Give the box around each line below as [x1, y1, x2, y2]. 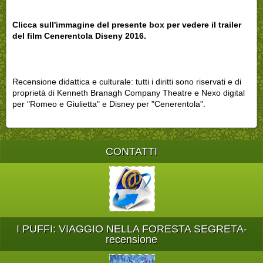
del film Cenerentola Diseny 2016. [12, 31, 146, 41]
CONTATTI [106, 145, 157, 157]
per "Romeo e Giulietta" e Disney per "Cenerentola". [12, 99, 205, 109]
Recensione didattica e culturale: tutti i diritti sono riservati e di [12, 76, 241, 86]
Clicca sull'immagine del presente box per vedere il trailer [12, 19, 241, 29]
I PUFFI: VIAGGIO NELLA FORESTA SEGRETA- [16, 223, 247, 235]
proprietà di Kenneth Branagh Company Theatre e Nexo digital [12, 87, 245, 97]
